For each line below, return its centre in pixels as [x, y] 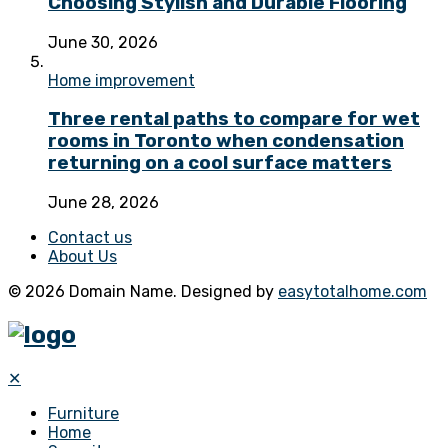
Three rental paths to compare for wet [234, 119]
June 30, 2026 [103, 42]
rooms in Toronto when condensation [226, 141]
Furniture [83, 413]
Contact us [90, 237]
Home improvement [121, 80]
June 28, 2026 [103, 202]
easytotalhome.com [352, 291]
